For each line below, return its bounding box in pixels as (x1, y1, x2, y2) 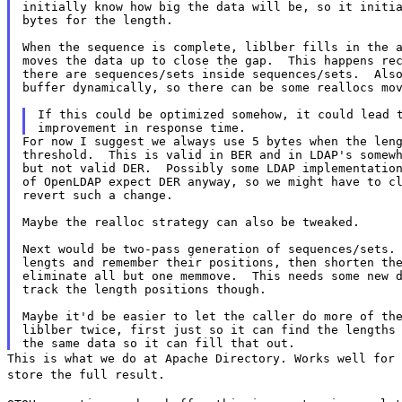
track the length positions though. (22, 282, 267, 296)
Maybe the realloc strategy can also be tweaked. (22, 214, 360, 229)
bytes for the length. (22, 13, 173, 27)
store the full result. (7, 367, 165, 381)
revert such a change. (22, 188, 173, 202)
